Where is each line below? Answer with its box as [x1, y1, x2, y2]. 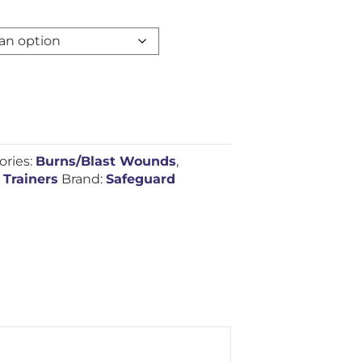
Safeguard [106, 171, 176, 187]
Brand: [61, 171, 107, 187]
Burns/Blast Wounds [36, 154, 177, 169]
